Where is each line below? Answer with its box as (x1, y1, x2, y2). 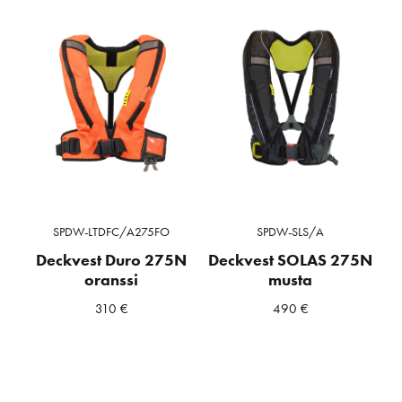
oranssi (84, 270, 139, 291)
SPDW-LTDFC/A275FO (53, 223, 170, 240)
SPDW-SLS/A (257, 223, 325, 240)
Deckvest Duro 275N (36, 250, 188, 271)
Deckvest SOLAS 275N (208, 250, 373, 271)
